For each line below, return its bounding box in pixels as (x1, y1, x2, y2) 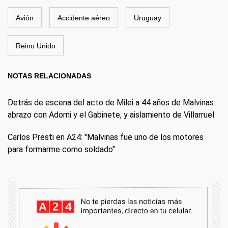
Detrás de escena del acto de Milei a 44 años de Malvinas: (8, 97, 215, 107)
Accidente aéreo (58, 13, 110, 22)
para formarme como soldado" (8, 144, 115, 154)
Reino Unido (16, 41, 55, 50)
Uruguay (134, 13, 161, 22)
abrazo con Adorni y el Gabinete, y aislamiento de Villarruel (8, 109, 214, 120)
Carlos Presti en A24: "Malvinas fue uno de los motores (8, 132, 204, 142)
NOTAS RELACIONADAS (8, 71, 91, 80)
